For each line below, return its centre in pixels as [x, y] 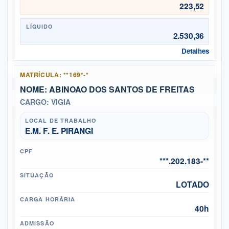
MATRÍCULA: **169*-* [54, 74]
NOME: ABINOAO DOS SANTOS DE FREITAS [108, 89]
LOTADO [192, 185]
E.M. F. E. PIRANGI [59, 131]
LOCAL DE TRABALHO [61, 120]
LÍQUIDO [39, 27]
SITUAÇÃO [37, 175]
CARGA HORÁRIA [48, 199]
